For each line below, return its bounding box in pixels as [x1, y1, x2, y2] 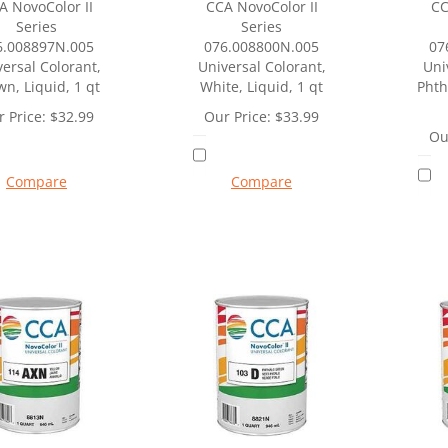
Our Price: [204, 106, 271, 126]
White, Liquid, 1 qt [200, 76, 323, 96]
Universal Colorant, [197, 56, 326, 76]
